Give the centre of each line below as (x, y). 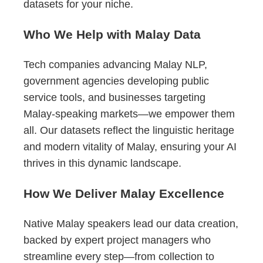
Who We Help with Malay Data (112, 35)
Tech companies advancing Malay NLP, (115, 65)
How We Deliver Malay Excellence (124, 194)
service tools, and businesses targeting (114, 98)
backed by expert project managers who (117, 240)
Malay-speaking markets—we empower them (129, 114)
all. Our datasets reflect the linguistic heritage (129, 131)
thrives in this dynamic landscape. (102, 163)
